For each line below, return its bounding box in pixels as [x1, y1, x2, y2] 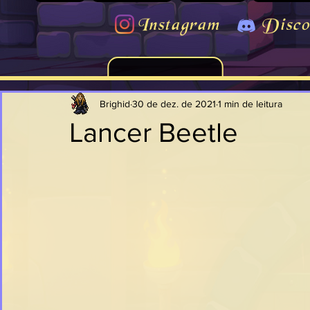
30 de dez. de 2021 [132, 98, 216, 109]
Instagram [137, 15, 220, 37]
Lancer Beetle [69, 117, 238, 147]
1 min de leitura [218, 98, 282, 109]
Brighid [100, 98, 130, 109]
